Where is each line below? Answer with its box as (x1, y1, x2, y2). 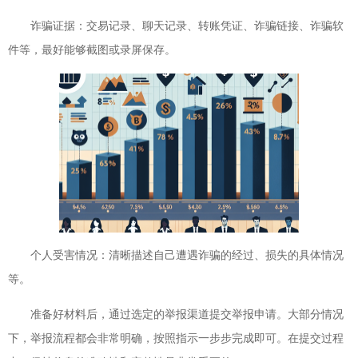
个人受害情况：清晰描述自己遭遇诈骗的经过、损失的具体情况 (30, 249, 344, 262)
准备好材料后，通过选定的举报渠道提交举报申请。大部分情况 (30, 308, 344, 321)
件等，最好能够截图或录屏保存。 (8, 43, 176, 56)
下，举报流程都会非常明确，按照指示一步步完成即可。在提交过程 (8, 332, 344, 345)
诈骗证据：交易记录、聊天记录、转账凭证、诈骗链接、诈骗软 (30, 19, 344, 32)
